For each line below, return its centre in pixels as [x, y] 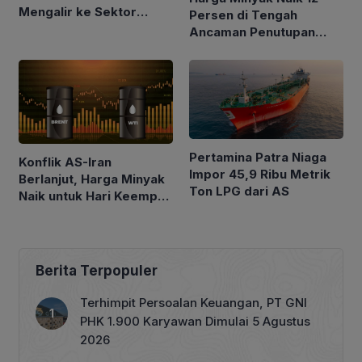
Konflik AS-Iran [65, 162]
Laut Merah [224, 48]
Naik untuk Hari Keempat [94, 196]
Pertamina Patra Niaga [258, 157]
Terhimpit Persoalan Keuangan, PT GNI [194, 302]
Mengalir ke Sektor [78, 12]
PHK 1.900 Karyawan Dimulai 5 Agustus [195, 321]
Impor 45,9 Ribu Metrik [260, 174]
